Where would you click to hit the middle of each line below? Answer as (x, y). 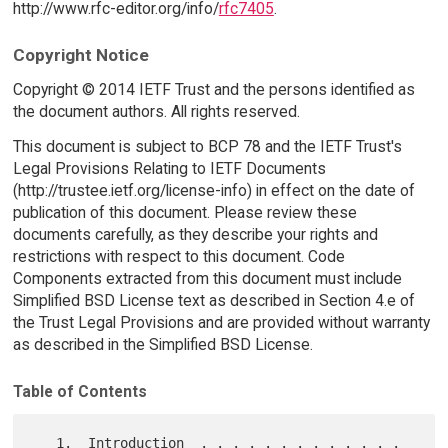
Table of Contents (79, 391)
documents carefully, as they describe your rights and (195, 235)
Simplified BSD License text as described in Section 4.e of (213, 301)
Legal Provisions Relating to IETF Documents (169, 169)
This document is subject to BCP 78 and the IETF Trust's (207, 147)
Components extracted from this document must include (207, 279)
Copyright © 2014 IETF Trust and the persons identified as (213, 90)
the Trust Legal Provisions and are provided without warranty (221, 323)
